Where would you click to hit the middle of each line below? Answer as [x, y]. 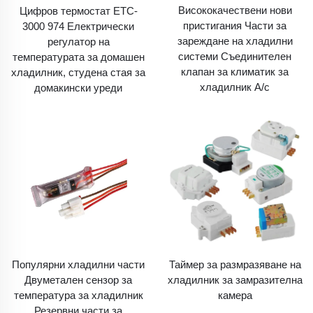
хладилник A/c [235, 87]
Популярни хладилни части [78, 264]
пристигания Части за [235, 26]
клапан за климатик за [235, 72]
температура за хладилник [78, 295]
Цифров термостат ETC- [78, 10]
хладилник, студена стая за [78, 72]
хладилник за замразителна [235, 280]
